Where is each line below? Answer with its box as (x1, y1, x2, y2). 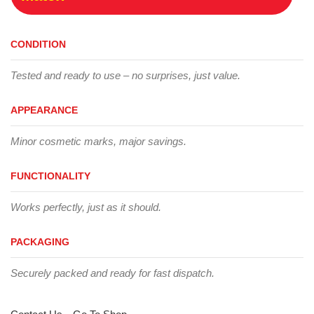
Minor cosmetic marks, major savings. (11, 135, 186, 147)
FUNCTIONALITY (11, 170, 90, 182)
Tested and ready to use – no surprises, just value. (11, 69, 240, 81)
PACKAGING (11, 235, 69, 247)
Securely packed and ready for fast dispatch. (11, 266, 214, 279)
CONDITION (11, 38, 66, 50)
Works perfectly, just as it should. (11, 200, 161, 213)
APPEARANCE (11, 104, 78, 116)
